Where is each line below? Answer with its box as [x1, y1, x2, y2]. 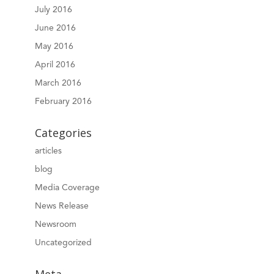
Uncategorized [34, 239, 92, 247]
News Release [34, 202, 89, 210]
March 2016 [34, 79, 81, 87]
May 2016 [34, 42, 73, 51]
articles [34, 147, 62, 155]
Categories [34, 125, 92, 140]
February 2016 [34, 97, 92, 106]
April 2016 [34, 61, 75, 69]
